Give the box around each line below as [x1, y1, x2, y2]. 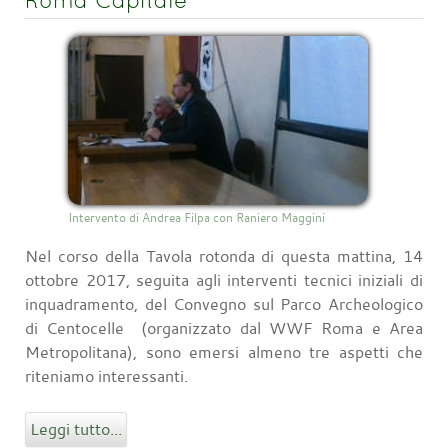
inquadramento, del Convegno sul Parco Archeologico [25, 293, 423, 316]
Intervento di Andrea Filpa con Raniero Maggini [68, 209, 325, 226]
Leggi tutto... [30, 418, 122, 441]
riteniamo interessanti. [25, 365, 188, 388]
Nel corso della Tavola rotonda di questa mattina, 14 [25, 245, 423, 268]
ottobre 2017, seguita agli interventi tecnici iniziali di [25, 269, 423, 292]
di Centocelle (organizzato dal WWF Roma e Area [25, 317, 423, 340]
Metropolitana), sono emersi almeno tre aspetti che [25, 341, 423, 364]
